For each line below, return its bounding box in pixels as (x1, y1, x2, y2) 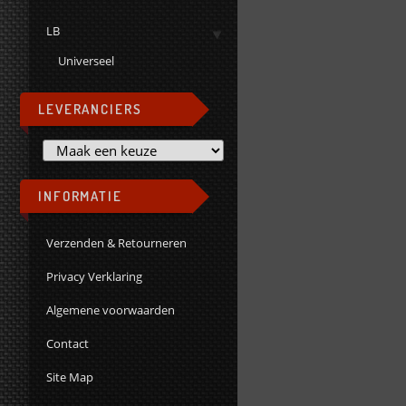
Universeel (57, 53, 114, 69)
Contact (46, 335, 90, 352)
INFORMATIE (38, 188, 122, 205)
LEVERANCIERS (38, 101, 142, 118)
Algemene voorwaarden (46, 302, 176, 318)
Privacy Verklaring (46, 268, 143, 285)
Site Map (46, 369, 94, 385)
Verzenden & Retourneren (46, 235, 188, 251)
